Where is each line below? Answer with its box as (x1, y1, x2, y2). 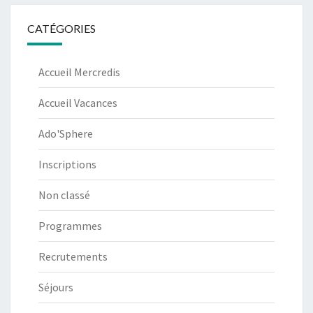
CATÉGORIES (27, 22, 96, 36)
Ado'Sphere (38, 126, 93, 141)
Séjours (38, 280, 73, 295)
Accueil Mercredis (38, 65, 120, 80)
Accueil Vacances (38, 96, 117, 110)
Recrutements (38, 249, 108, 264)
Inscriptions (38, 157, 96, 172)
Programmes (38, 219, 102, 233)
